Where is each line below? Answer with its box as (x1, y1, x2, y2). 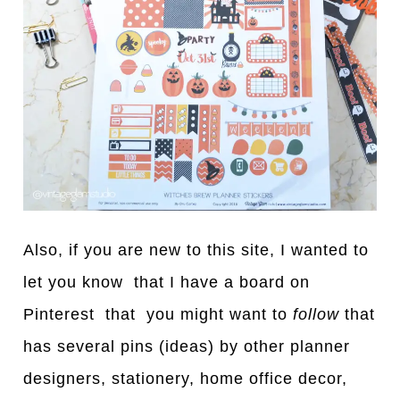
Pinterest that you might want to (23, 304, 294, 323)
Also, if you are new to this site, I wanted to (23, 240, 370, 259)
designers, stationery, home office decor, (23, 369, 354, 387)
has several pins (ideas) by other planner (23, 337, 351, 355)
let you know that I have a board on (23, 272, 311, 291)
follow (293, 304, 340, 323)
